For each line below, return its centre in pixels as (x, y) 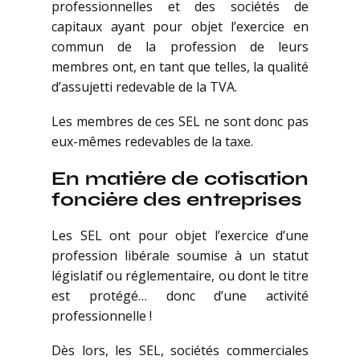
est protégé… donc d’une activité (180, 296)
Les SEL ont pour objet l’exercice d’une (180, 236)
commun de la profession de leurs (180, 47)
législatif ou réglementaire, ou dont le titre (180, 276)
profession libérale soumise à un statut (180, 256)
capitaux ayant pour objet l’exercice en (180, 27)
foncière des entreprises (177, 199)
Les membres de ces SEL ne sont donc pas (180, 122)
